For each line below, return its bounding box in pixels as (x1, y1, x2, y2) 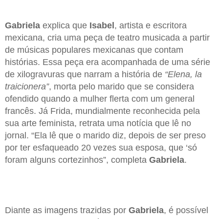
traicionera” (5, 82, 49, 92)
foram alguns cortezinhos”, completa (5, 155, 149, 165)
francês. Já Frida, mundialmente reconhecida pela (5, 106, 200, 116)
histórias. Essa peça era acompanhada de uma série (5, 57, 210, 67)
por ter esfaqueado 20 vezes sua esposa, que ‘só (5, 143, 197, 153)
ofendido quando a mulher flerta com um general (5, 94, 195, 104)
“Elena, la (165, 69, 202, 80)
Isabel (89, 21, 114, 31)
